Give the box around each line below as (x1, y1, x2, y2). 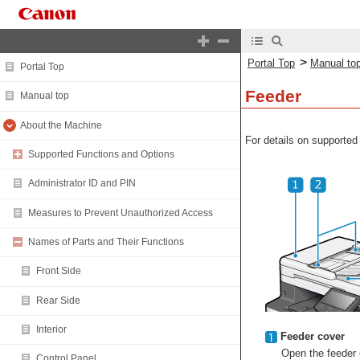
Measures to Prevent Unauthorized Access (28, 207, 213, 219)
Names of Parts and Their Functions (28, 236, 184, 248)
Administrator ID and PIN (28, 178, 136, 190)
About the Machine (20, 119, 102, 131)
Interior (36, 324, 67, 336)
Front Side (36, 265, 81, 277)
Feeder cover (280, 330, 345, 342)
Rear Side (36, 294, 80, 306)
